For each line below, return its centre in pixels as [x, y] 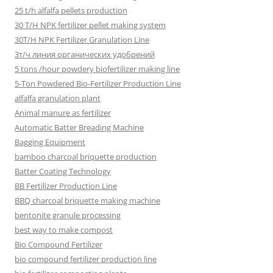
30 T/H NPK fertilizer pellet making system [90, 25]
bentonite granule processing [68, 215]
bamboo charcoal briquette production [86, 157]
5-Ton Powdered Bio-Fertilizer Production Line [98, 84]
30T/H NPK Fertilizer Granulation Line [82, 40]
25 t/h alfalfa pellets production [71, 11]
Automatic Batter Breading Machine [79, 128]
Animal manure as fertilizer [63, 113]
